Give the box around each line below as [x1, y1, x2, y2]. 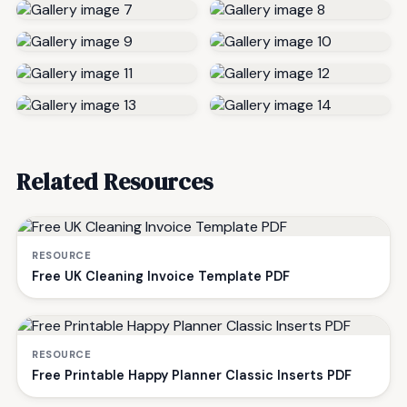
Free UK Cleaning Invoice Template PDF [32, 268, 290, 285]
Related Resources [16, 165, 213, 199]
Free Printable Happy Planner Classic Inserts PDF [32, 367, 352, 384]
